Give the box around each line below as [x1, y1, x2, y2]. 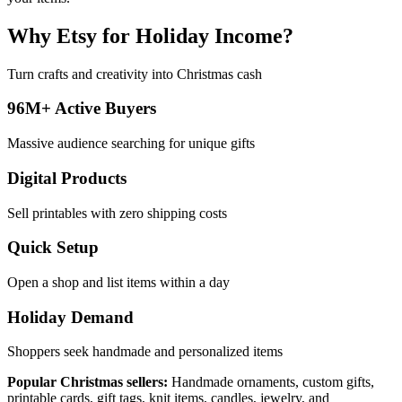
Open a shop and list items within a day [7, 275, 230, 290]
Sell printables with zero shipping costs [7, 205, 227, 221]
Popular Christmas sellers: [7, 374, 168, 390]
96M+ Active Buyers [7, 99, 156, 118]
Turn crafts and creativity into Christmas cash [7, 66, 262, 82]
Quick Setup [7, 238, 99, 258]
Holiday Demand [7, 307, 134, 327]
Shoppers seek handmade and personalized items [7, 344, 283, 360]
